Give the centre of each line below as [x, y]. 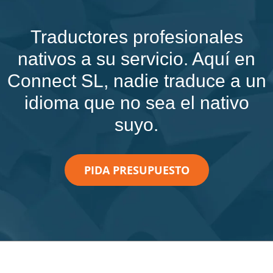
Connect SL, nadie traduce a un [136, 80]
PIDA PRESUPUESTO [136, 170]
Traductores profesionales [136, 37]
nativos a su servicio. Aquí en [136, 58]
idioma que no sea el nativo [136, 102]
